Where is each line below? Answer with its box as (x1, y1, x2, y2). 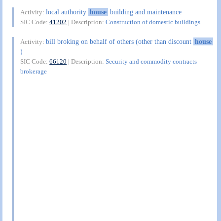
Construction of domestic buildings (106, 18, 201, 26)
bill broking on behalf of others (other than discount (46, 37, 194, 45)
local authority (46, 8, 89, 16)
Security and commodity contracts (106, 57, 197, 65)
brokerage (20, 67, 47, 75)
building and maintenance (108, 8, 182, 16)
